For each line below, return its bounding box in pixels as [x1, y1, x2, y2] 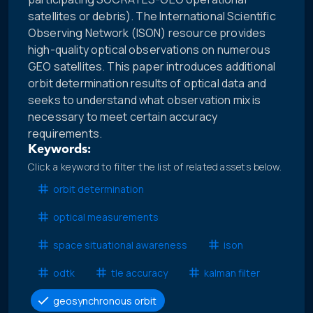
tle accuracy [111, 265, 168, 279]
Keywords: [28, 143, 91, 157]
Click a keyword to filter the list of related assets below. [28, 160, 282, 174]
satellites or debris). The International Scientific [28, 8, 276, 24]
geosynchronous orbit [53, 293, 156, 307]
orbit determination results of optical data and [28, 75, 267, 92]
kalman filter [204, 265, 260, 279]
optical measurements [53, 210, 159, 224]
